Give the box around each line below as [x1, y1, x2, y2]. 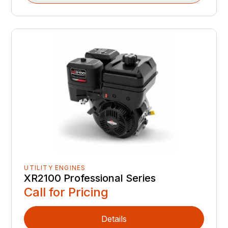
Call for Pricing [24, 184, 109, 199]
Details [101, 213, 127, 224]
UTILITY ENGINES [24, 163, 86, 172]
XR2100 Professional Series [24, 172, 156, 184]
